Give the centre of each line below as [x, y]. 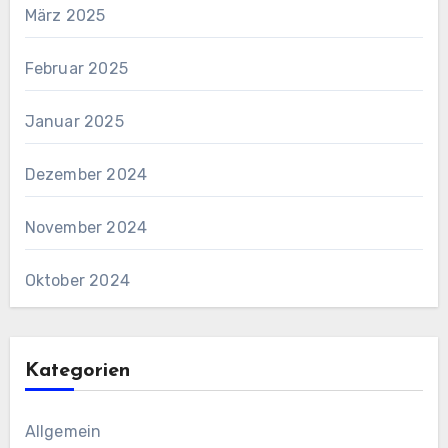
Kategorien [77, 370]
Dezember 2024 [86, 174]
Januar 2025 [74, 121]
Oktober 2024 [77, 280]
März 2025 [65, 15]
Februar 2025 [76, 68]
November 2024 [86, 227]
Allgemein [63, 431]
